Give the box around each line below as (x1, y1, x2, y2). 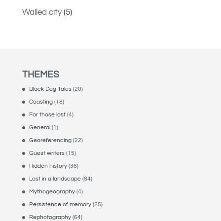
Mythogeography (29, 188, 75, 195)
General (29, 124, 50, 131)
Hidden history (29, 163, 67, 170)
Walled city (22, 8, 62, 17)
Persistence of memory (29, 201, 91, 208)
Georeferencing (29, 137, 72, 144)
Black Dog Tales (29, 86, 72, 93)
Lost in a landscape (29, 176, 81, 183)
